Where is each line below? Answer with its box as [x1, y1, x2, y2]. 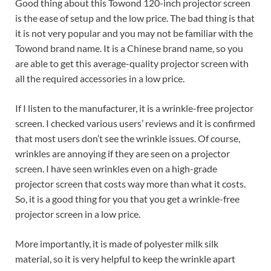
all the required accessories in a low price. [15, 73, 184, 85]
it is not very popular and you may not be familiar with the [15, 27, 253, 39]
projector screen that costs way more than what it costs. [15, 178, 246, 190]
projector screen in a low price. [15, 208, 140, 220]
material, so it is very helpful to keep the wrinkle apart [15, 253, 235, 265]
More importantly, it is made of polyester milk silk [15, 238, 218, 250]
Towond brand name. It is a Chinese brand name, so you [15, 42, 243, 54]
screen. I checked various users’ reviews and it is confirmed [15, 117, 255, 129]
